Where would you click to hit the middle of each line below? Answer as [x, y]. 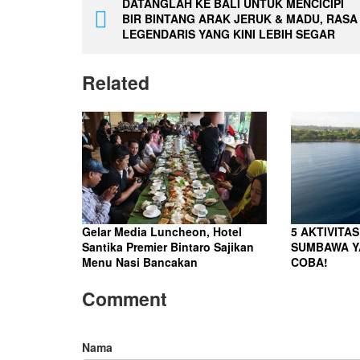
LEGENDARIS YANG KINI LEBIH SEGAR [229, 33]
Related [116, 82]
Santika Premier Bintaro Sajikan [168, 246]
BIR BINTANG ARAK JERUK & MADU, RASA [240, 18]
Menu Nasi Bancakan [140, 262]
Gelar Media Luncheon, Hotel [162, 231]
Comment [125, 298]
